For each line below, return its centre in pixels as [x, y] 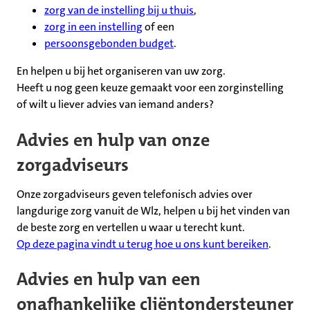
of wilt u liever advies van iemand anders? [115, 104]
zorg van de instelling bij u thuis [119, 10]
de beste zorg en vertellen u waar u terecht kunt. [131, 227]
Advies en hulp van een [109, 280]
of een [158, 27]
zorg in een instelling [93, 27]
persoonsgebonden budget [109, 44]
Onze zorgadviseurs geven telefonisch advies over [135, 194]
